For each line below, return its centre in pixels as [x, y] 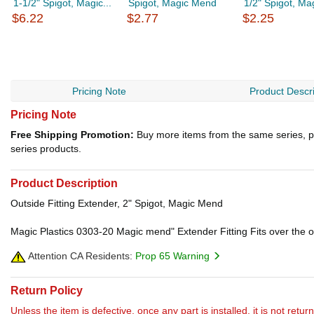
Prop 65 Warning [174, 256]
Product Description [64, 183]
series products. [46, 149]
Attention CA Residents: [79, 256]
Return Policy [47, 291]
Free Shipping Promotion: [72, 135]
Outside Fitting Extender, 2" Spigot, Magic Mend [117, 203]
